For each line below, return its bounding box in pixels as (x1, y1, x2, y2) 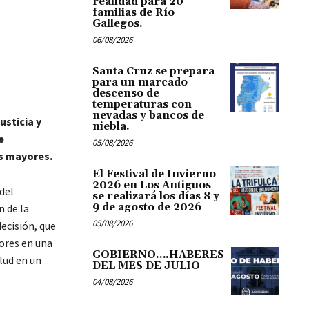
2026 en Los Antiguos (92, 179, 211, 192)
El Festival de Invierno (92, 168, 216, 181)
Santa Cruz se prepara (92, 65, 215, 79)
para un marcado (92, 76, 188, 90)
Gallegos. (92, 17, 143, 31)
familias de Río (92, 6, 175, 20)
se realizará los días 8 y (92, 190, 219, 203)
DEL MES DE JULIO (92, 259, 200, 273)
